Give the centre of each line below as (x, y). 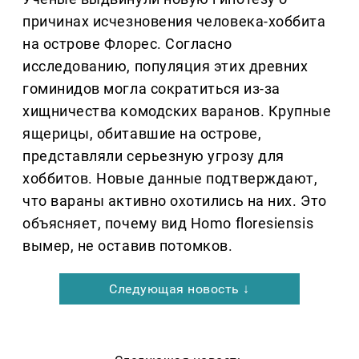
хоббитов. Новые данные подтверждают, (170, 179)
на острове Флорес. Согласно (127, 44)
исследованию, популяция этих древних (165, 67)
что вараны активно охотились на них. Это (175, 201)
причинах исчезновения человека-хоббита (174, 22)
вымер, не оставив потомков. (128, 246)
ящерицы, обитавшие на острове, (142, 134)
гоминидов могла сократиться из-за (151, 89)
